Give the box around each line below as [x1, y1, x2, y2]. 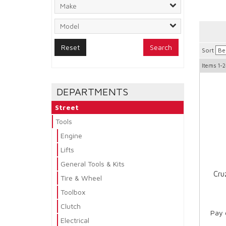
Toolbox [61, 188, 85, 197]
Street [55, 103, 79, 112]
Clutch [61, 202, 81, 211]
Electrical [61, 216, 89, 225]
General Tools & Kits [61, 159, 125, 168]
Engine [61, 131, 82, 140]
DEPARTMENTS [56, 86, 128, 98]
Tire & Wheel [61, 174, 102, 183]
